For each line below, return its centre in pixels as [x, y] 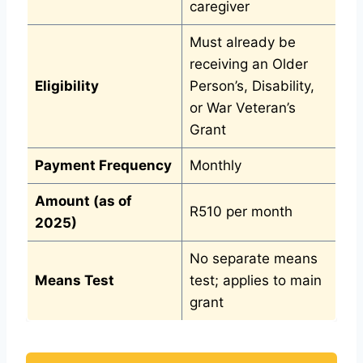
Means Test [74, 280]
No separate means [253, 258]
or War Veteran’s [242, 107]
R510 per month [241, 211]
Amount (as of [83, 201]
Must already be [242, 42]
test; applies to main [255, 280]
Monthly [215, 165]
